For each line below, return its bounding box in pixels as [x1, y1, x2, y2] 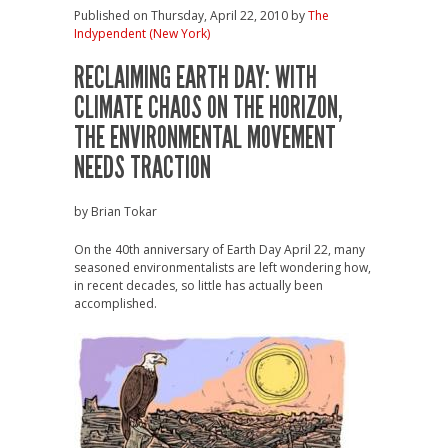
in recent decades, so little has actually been [74, 277, 323, 294]
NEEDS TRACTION [74, 150, 211, 186]
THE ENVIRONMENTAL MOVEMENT [74, 120, 336, 156]
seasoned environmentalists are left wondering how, [74, 259, 371, 276]
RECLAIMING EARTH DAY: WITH [74, 60, 317, 96]
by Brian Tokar [74, 203, 157, 220]
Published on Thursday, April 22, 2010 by [74, 7, 308, 24]
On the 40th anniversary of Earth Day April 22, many [74, 241, 365, 258]
